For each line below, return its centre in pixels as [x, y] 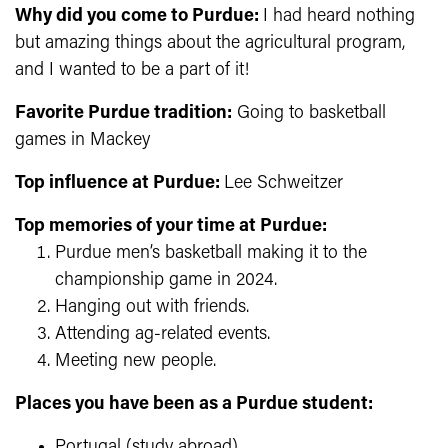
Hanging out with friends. [152, 307]
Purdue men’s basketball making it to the [211, 253]
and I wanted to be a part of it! [132, 70]
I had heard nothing [339, 16]
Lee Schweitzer [283, 183]
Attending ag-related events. [162, 334]
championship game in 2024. [166, 280]
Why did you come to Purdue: [139, 16]
